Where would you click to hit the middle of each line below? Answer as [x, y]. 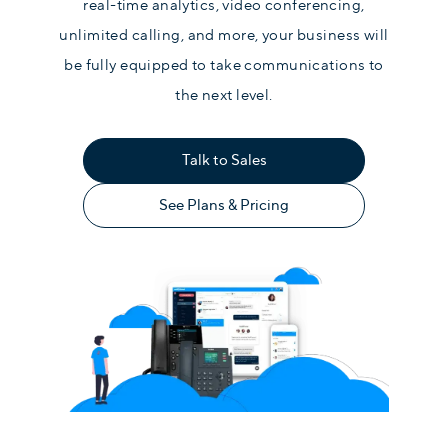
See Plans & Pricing [224, 205]
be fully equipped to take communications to [224, 65]
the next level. [224, 95]
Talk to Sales [224, 160]
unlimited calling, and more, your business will [224, 35]
